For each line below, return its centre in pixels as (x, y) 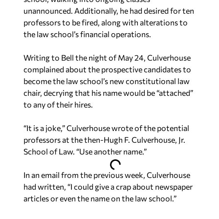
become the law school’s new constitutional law (107, 81)
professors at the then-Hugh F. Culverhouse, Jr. (104, 140)
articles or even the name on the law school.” (100, 198)
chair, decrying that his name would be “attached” (108, 93)
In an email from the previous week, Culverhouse (107, 175)
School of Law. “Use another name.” (85, 151)
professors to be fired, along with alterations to (106, 22)
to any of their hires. (58, 104)
